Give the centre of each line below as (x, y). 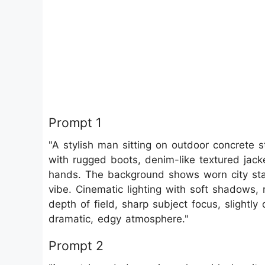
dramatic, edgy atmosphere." (119, 219)
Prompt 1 (75, 122)
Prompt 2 (76, 245)
